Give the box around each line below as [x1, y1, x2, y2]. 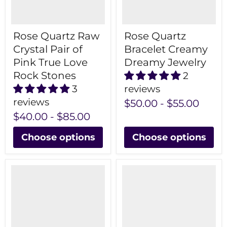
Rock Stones [13, 69, 76, 82]
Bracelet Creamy [124, 43, 208, 56]
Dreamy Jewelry [124, 56, 206, 69]
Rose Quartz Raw [13, 30, 100, 43]
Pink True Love [13, 56, 88, 69]
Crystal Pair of [13, 43, 83, 56]
